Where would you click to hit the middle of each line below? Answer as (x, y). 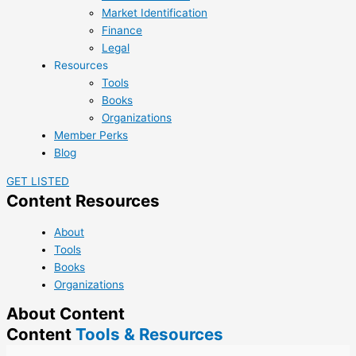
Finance (122, 31)
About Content (66, 314)
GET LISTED (38, 182)
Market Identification (155, 13)
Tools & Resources (147, 335)
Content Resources (83, 201)
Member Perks (91, 135)
